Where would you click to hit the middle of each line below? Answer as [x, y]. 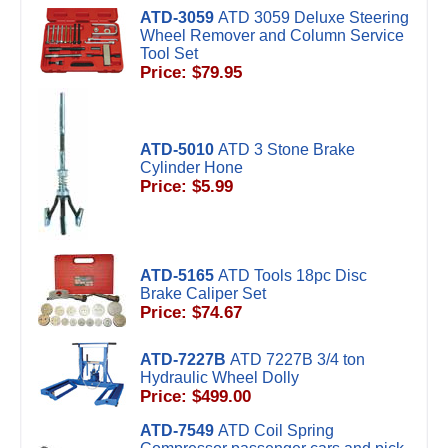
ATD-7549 [177, 430]
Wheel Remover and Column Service [272, 35]
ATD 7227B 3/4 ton [297, 359]
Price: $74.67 [191, 312]
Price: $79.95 [191, 72]
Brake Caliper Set [203, 293]
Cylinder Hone [191, 167]
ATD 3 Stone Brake [286, 149]
